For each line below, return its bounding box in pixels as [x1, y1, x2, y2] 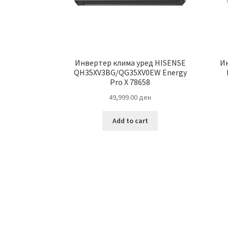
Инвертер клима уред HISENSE [74, 58, 186, 68]
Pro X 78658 [110, 77, 151, 88]
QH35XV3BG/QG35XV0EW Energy [73, 67, 187, 78]
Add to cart [112, 116, 148, 126]
